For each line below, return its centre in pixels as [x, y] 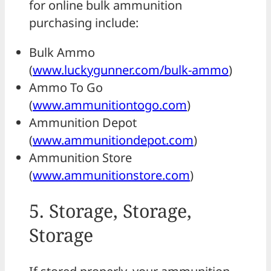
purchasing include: [84, 23]
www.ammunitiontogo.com [110, 105]
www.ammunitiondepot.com [113, 140]
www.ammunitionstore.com [111, 175]
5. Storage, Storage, [110, 211]
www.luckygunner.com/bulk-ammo [131, 70]
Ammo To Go [66, 88]
